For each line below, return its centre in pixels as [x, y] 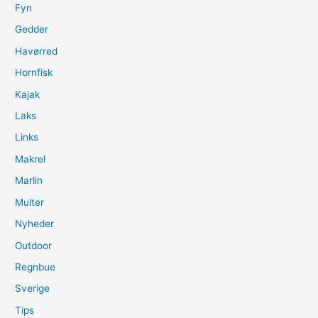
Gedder [32, 29]
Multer [30, 202]
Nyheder [35, 224]
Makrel [31, 159]
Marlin [29, 181]
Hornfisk [34, 73]
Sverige [33, 289]
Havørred [37, 51]
